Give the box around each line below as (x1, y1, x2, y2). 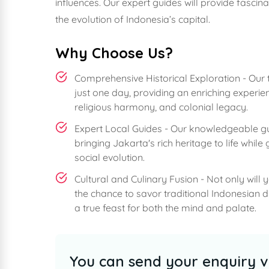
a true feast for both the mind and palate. (74, 202, 256, 214)
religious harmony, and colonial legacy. (74, 101, 248, 113)
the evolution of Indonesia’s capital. (55, 13, 210, 25)
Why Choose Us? (55, 44, 173, 62)
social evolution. (74, 151, 145, 163)
